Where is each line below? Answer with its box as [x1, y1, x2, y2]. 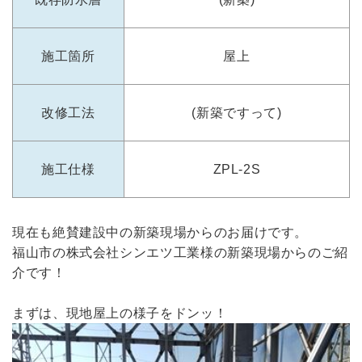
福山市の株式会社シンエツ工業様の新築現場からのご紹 [12, 246, 348, 259]
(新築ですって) [192, 106, 282, 120]
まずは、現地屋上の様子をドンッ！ [12, 306, 228, 320]
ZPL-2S [213, 162, 261, 176]
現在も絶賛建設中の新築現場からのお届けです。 [12, 225, 309, 239]
